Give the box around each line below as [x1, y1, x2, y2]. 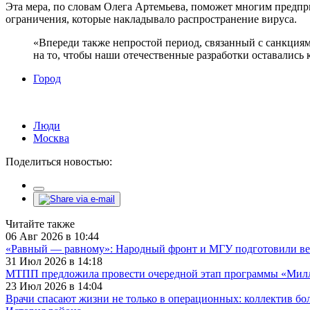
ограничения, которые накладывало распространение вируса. [6, 12, 297, 25]
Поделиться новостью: [6, 155, 112, 167]
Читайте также [6, 217, 75, 230]
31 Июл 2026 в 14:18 [6, 255, 102, 267]
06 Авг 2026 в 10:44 [6, 230, 99, 242]
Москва [33, 131, 69, 144]
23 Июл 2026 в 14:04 [6, 280, 102, 292]
